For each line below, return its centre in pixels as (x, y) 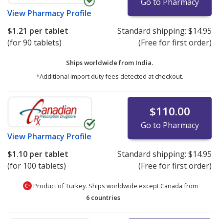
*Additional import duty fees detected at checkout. (109, 76)
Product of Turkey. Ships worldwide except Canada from (115, 186)
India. (144, 62)
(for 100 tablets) (37, 165)
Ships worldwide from (101, 62)
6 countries (103, 198)
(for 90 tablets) (34, 42)
